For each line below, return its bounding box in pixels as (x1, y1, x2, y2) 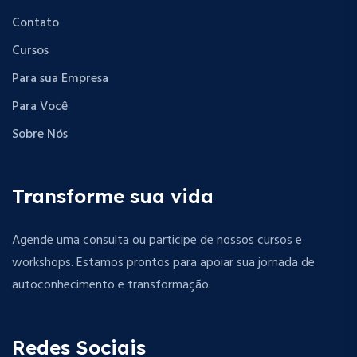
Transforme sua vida (12, 183, 214, 208)
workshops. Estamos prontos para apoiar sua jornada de (12, 252, 315, 273)
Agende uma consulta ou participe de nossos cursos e (12, 229, 302, 251)
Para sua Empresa (12, 68, 108, 89)
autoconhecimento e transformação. (12, 274, 211, 296)
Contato (12, 12, 59, 33)
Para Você (12, 96, 68, 117)
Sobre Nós (12, 124, 68, 145)
